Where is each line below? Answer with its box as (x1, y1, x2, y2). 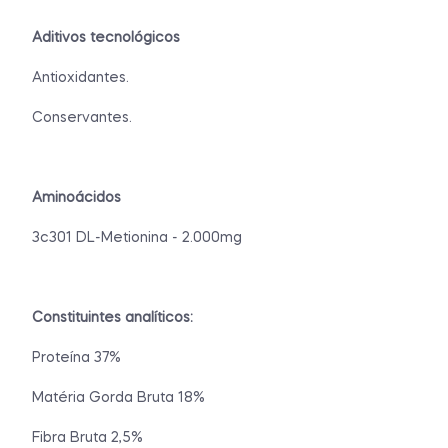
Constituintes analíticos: (32, 310, 193, 325)
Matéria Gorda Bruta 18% (32, 390, 205, 405)
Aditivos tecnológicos (32, 30, 180, 45)
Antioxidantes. (32, 70, 129, 85)
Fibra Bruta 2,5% (32, 430, 143, 445)
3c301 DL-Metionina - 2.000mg (32, 230, 242, 245)
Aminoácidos (32, 190, 121, 205)
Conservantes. (32, 110, 132, 125)
